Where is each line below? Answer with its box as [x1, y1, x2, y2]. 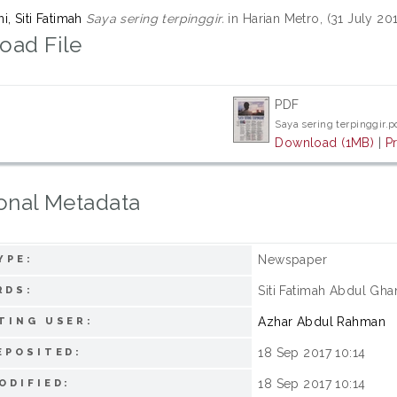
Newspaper [258, 253, 328, 267]
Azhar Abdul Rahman [258, 315, 385, 329]
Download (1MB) [275, 136, 375, 150]
